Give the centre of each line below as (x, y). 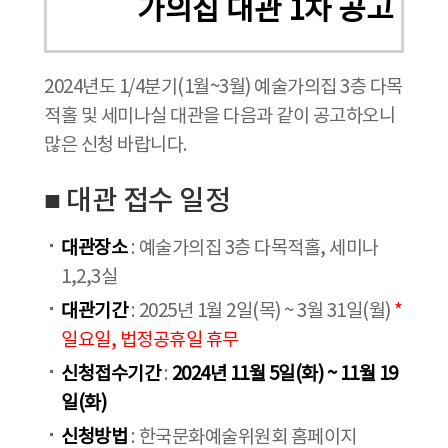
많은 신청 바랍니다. (116, 145)
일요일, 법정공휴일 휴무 (150, 340)
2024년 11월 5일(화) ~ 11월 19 (284, 374)
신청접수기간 (112, 374)
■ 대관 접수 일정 (137, 201)
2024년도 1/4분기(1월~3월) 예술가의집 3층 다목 (223, 87)
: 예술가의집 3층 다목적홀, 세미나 (253, 248)
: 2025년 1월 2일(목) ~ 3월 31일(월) (260, 311)
